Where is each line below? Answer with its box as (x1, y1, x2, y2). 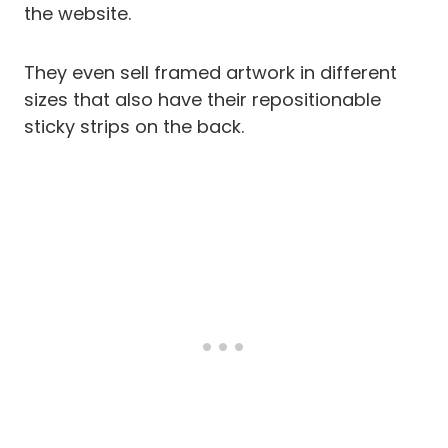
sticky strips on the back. (24, 114, 244, 140)
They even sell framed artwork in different (24, 60, 397, 86)
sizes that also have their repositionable (24, 87, 381, 113)
